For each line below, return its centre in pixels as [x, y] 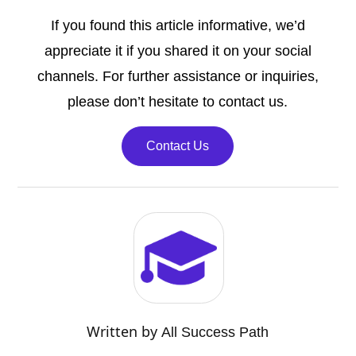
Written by [124, 331]
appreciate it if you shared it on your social [178, 51]
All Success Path [215, 332]
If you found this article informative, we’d [178, 26]
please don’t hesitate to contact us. [178, 102]
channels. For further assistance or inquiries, [178, 77]
